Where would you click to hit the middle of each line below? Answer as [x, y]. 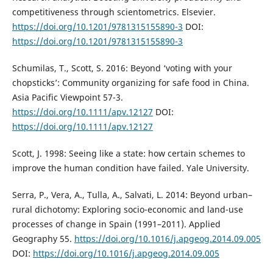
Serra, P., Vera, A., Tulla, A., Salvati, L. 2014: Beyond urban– [132, 194]
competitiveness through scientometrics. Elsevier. [114, 12]
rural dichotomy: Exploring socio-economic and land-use [127, 209]
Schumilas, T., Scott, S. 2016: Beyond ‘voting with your [122, 68]
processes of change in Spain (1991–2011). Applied [116, 224]
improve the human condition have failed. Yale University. [130, 168]
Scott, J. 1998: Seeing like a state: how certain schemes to [128, 153]
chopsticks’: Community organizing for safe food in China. [130, 82]
